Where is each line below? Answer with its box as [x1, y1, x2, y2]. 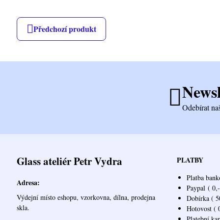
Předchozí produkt [33, 23, 96, 35]
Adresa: [16, 177, 40, 188]
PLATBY [176, 155, 203, 165]
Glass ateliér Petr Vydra [16, 154, 122, 169]
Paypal [186, 183, 205, 193]
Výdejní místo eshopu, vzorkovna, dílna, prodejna [16, 192, 155, 202]
